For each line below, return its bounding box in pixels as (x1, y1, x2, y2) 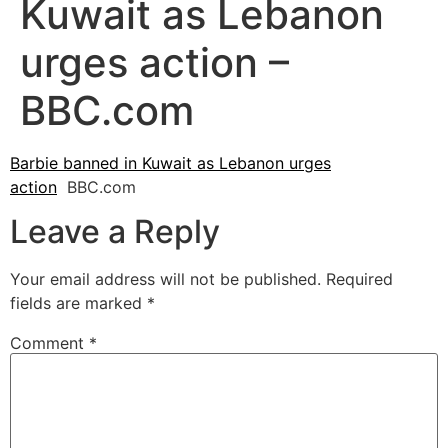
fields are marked (10, 293, 147, 314)
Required (326, 269, 393, 290)
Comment (10, 333, 89, 354)
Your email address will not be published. (10, 269, 321, 290)
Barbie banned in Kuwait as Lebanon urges (10, 152, 331, 173)
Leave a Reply (10, 212, 220, 252)
